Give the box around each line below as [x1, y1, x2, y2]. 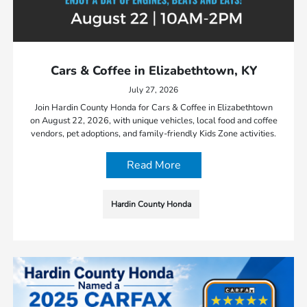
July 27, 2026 [129, 84, 178, 95]
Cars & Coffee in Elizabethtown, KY [50, 62, 257, 79]
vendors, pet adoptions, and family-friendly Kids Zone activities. [31, 127, 276, 140]
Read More [126, 157, 181, 173]
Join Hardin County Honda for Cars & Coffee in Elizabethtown [34, 101, 273, 114]
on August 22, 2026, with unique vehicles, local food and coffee [29, 114, 278, 127]
